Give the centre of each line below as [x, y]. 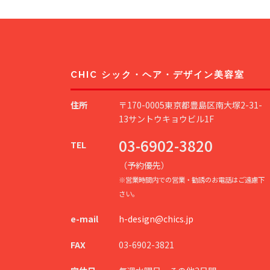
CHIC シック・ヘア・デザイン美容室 [158, 75]
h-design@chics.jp [156, 219]
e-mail [84, 219]
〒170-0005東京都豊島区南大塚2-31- [190, 105]
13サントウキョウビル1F [166, 119]
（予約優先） [144, 165]
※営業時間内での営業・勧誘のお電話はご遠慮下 [192, 180]
